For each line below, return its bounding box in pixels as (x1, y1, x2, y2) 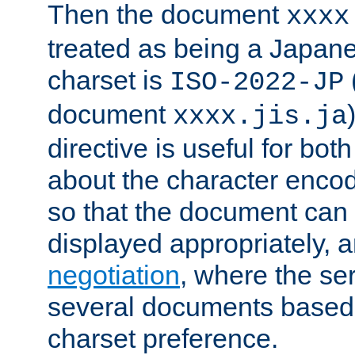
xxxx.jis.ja (173, 101, 347, 132)
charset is (48, 65, 170, 96)
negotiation (48, 260, 180, 291)
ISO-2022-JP (170, 67, 344, 98)
